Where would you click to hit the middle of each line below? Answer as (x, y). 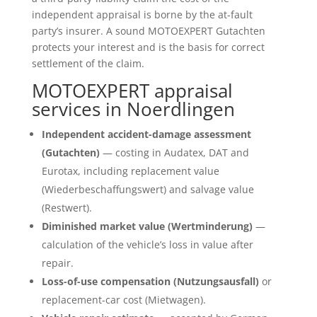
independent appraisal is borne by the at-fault (142, 14)
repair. (57, 263)
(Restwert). (67, 207)
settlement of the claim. (88, 63)
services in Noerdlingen (133, 109)
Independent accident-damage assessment (146, 134)
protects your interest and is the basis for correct (148, 47)
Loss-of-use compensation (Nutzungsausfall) (150, 281)
